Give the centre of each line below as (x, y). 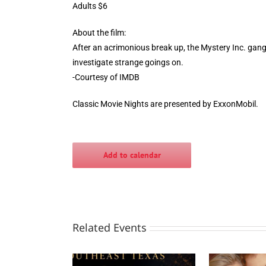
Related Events (110, 227)
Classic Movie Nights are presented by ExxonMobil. (165, 104)
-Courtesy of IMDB (106, 77)
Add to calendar (132, 155)
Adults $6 (90, 6)
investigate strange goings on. (128, 62)
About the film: (99, 33)
